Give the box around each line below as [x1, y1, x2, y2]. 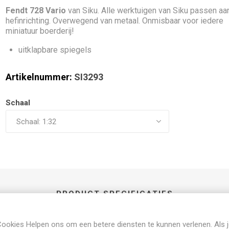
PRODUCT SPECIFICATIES [56, 189, 173, 199]
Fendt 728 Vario [6, 6, 66, 15]
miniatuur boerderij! [6, 26, 75, 36]
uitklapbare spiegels [18, 45, 92, 55]
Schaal [6, 98, 31, 108]
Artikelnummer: [6, 72, 73, 82]
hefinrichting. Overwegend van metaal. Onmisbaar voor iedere [6, 16, 224, 26]
